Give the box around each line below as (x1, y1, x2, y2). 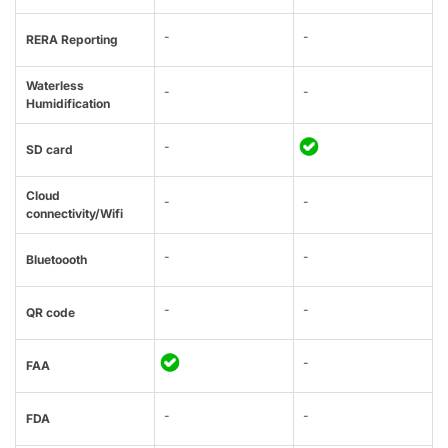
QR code (26, 305, 75, 321)
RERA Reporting (26, 32, 118, 48)
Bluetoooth (26, 252, 87, 268)
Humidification (26, 96, 110, 112)
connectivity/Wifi (26, 206, 123, 222)
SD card (26, 142, 73, 158)
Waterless (26, 78, 84, 94)
